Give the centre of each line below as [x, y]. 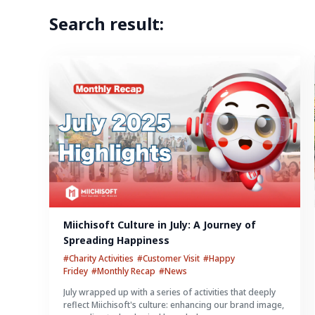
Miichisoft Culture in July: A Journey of [160, 225]
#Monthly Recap [123, 271]
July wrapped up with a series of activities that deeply [169, 292]
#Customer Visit [168, 258]
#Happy [219, 258]
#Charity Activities [98, 258]
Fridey [76, 271]
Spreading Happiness [116, 240]
